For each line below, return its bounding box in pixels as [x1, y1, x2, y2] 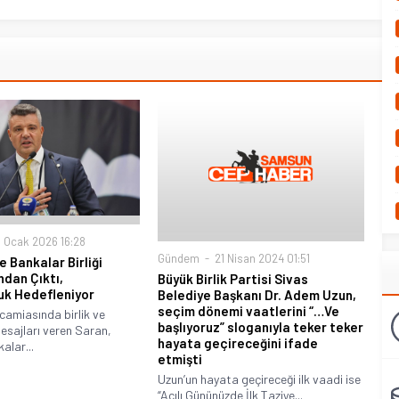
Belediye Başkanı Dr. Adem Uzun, [158, 286, 357, 303]
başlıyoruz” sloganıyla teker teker [158, 318, 364, 335]
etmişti [158, 350, 203, 367]
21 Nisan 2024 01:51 [212, 250, 311, 265]
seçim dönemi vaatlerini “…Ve [158, 302, 340, 319]
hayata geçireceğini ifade [158, 334, 319, 351]
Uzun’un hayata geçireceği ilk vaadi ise [158, 370, 362, 387]
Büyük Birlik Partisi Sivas [158, 270, 309, 287]
